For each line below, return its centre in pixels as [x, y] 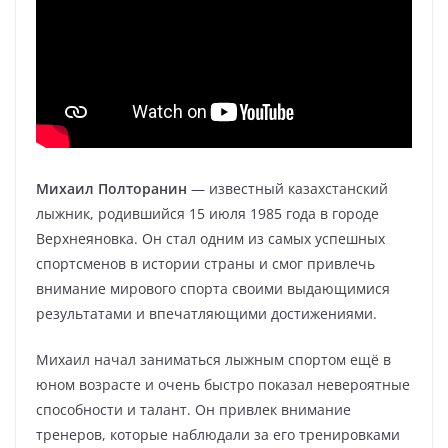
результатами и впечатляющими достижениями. [206, 313]
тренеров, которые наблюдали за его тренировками [218, 434]
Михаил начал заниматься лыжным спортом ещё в [213, 359]
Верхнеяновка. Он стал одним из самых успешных [210, 238]
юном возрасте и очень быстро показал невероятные [223, 384]
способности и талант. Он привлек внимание [193, 409]
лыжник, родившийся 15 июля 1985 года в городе [207, 213]
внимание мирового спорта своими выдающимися [213, 288]
